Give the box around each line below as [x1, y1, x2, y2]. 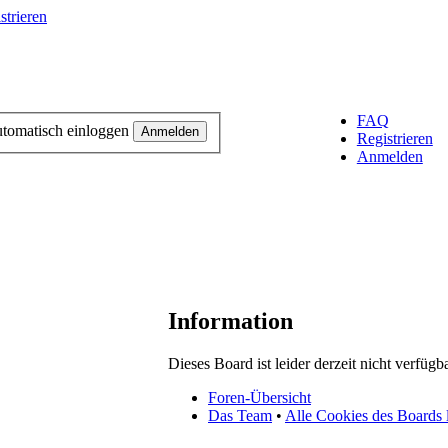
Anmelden [356, 148, 423, 165]
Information [168, 307, 293, 334]
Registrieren [356, 130, 433, 147]
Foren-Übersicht [208, 388, 311, 406]
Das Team [208, 406, 272, 424]
